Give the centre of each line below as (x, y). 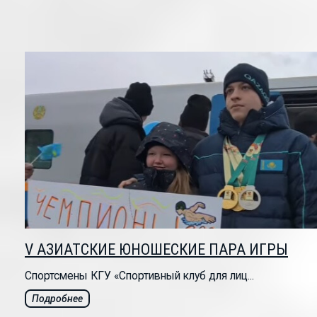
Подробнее (57, 299)
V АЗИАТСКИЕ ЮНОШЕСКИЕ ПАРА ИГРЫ (156, 250)
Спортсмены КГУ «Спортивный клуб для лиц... (139, 276)
